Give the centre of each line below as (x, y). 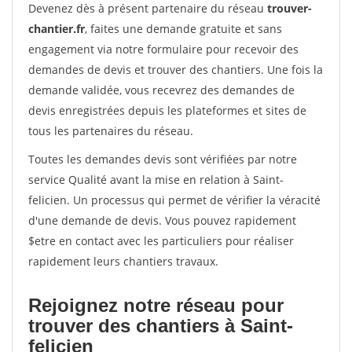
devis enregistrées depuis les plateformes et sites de (167, 110)
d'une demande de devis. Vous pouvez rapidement (162, 220)
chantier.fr (57, 29)
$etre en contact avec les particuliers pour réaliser (161, 241)
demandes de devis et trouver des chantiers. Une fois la (176, 70)
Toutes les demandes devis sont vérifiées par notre (163, 159)
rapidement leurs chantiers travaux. (123, 261)
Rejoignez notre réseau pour (156, 305)
